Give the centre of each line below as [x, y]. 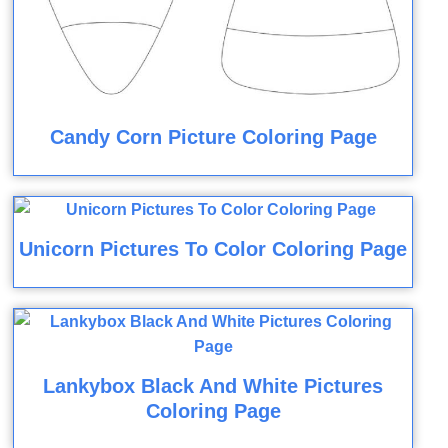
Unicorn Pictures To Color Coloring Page [213, 248]
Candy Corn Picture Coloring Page [213, 136]
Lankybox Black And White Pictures [213, 385]
